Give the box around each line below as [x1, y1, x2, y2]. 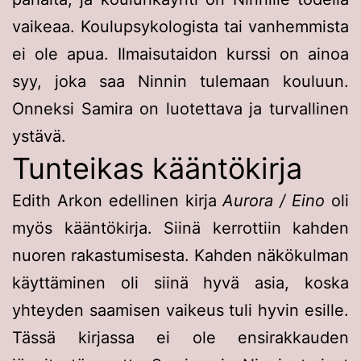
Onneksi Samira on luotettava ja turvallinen [12, 98, 349, 118]
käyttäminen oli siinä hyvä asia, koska [12, 272, 349, 293]
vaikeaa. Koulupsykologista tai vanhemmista [12, 16, 349, 36]
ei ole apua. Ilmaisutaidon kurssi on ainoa [12, 44, 349, 64]
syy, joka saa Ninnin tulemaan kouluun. [12, 71, 349, 91]
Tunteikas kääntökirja [12, 150, 302, 186]
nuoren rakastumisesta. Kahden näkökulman [12, 245, 349, 265]
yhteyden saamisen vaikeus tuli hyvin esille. [12, 300, 349, 320]
